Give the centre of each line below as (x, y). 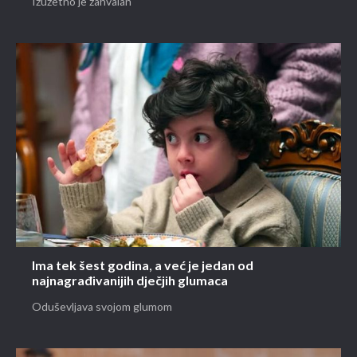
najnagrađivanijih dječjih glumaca (130, 281)
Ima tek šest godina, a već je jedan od (143, 266)
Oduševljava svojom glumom (102, 307)
